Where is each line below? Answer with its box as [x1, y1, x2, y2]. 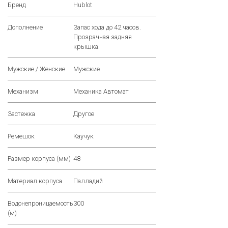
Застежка [8, 110, 35, 118]
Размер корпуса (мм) [8, 155, 71, 163]
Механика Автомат [73, 88, 129, 96]
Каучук [73, 132, 94, 140]
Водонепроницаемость [8, 199, 73, 208]
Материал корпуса [8, 177, 62, 185]
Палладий [73, 177, 103, 185]
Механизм [8, 88, 38, 96]
